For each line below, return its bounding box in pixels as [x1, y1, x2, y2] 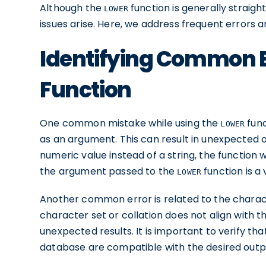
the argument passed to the [40, 164, 178, 178]
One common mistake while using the [40, 116, 221, 130]
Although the [40, 1, 104, 15]
